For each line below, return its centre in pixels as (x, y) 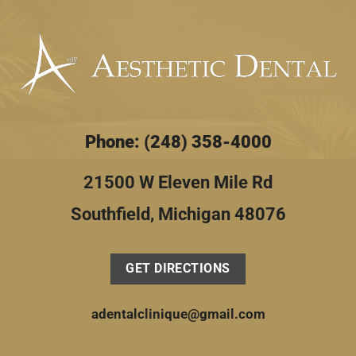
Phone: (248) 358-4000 (178, 142)
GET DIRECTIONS (178, 268)
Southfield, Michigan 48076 (178, 214)
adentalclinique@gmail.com (178, 314)
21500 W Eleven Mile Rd (178, 182)
